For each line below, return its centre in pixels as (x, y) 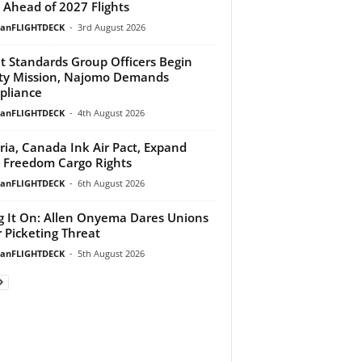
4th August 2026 (111, 112)
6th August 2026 (111, 183)
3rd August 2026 (111, 27)
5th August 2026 (111, 253)
